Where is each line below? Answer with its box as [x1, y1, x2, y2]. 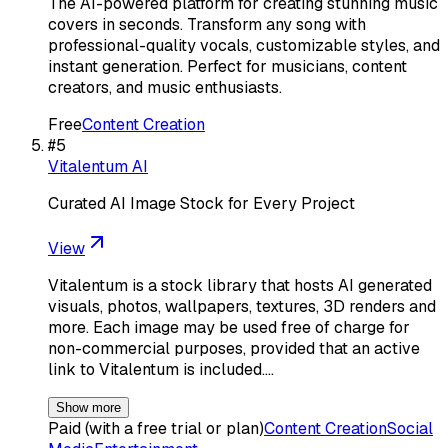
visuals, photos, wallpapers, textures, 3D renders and [48, 295, 436, 317]
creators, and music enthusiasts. [48, 76, 282, 98]
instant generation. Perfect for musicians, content [48, 55, 407, 77]
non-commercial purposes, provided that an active [48, 337, 420, 359]
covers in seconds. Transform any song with [48, 13, 366, 35]
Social [387, 417, 433, 439]
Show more [56, 399, 121, 415]
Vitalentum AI [48, 155, 148, 177]
